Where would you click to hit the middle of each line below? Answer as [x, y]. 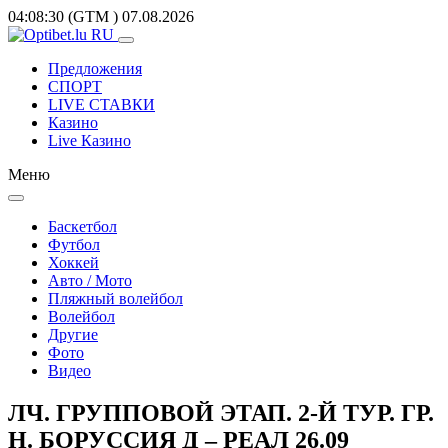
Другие [73, 334]
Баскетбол [82, 226]
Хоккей [73, 262]
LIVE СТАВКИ [101, 104]
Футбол [74, 244]
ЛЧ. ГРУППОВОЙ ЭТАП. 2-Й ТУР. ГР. [221, 412]
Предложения [95, 68]
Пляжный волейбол [115, 298]
